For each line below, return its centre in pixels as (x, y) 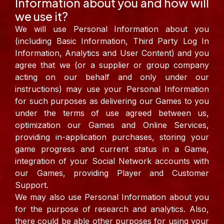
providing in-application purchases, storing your (112, 137)
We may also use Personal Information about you (112, 197)
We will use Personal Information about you (112, 29)
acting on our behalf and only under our (112, 77)
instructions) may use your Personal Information (112, 89)
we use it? (41, 16)
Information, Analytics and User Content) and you (112, 53)
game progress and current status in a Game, (112, 149)
